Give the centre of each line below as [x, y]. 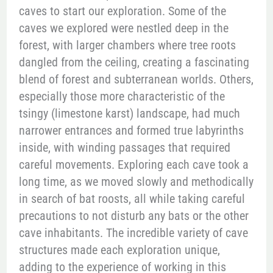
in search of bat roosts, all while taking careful [132, 198]
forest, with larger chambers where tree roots [127, 45]
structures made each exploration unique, [119, 250]
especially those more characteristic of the [122, 96]
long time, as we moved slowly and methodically [136, 181]
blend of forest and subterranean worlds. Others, [136, 79]
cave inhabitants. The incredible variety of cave [133, 232]
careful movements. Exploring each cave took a [133, 164]
